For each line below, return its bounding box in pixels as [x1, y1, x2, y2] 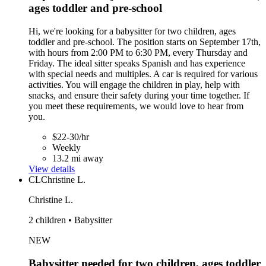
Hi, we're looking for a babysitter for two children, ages [28, 26, 236, 36]
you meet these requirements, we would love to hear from [28, 100, 243, 111]
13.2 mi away [52, 153, 103, 163]
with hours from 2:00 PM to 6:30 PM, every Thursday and [28, 47, 248, 58]
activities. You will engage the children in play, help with [28, 79, 240, 90]
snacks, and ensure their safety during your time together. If [28, 90, 249, 100]
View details [28, 163, 75, 174]
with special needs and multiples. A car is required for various [28, 68, 258, 79]
